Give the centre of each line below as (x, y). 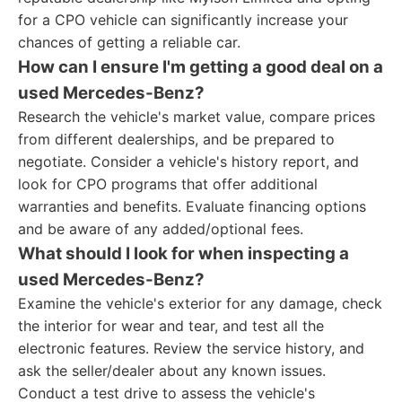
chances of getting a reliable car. (129, 42)
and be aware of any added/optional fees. (161, 229)
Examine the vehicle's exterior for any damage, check (200, 303)
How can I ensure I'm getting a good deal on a (201, 67)
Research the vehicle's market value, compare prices (197, 117)
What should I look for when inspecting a (184, 253)
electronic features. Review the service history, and (191, 348)
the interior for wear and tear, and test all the (171, 326)
